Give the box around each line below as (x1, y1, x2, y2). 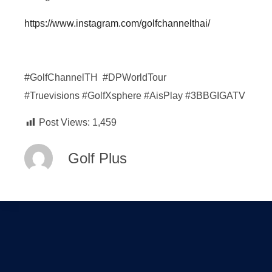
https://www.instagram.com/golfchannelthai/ (24, 18, 210, 29)
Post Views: (39, 117, 90, 127)
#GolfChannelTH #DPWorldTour (24, 72, 166, 83)
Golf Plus (68, 150, 127, 167)
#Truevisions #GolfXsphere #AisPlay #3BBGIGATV (24, 90, 245, 101)
